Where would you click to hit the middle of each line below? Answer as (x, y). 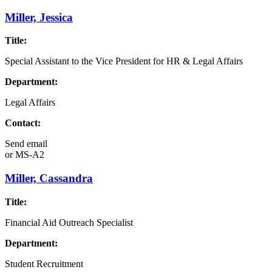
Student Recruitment (44, 263)
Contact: (23, 123)
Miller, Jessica (39, 17)
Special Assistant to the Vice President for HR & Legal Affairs (124, 61)
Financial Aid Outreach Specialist (69, 222)
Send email (26, 144)
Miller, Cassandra (49, 178)
